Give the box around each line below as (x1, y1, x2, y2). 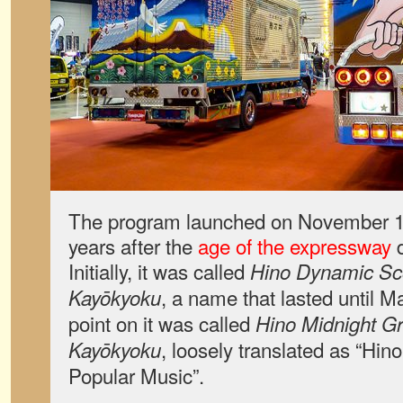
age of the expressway (198, 231, 391, 260)
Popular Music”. (68, 361, 204, 390)
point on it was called (68, 309, 255, 337)
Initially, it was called (68, 256, 250, 285)
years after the (68, 231, 198, 260)
